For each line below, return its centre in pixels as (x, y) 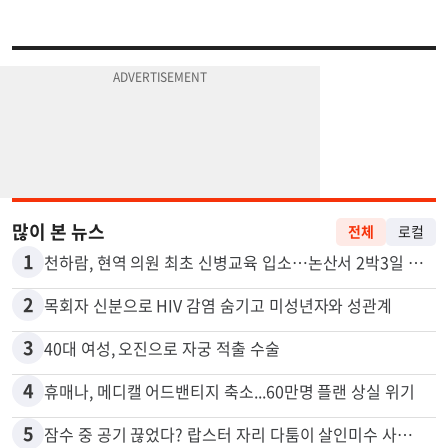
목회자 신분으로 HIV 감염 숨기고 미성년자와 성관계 (218, 353)
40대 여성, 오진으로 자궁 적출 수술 (162, 396)
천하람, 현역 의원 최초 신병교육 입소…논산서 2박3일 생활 (416, 310)
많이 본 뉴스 (58, 280)
